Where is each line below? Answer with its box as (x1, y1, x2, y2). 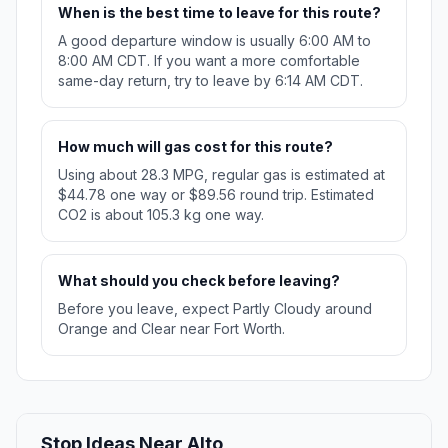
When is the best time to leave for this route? (58, 4, 381, 22)
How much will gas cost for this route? (58, 138, 333, 156)
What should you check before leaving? (58, 272, 340, 290)
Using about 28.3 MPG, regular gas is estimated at (58, 166, 385, 184)
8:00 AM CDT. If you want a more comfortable (58, 52, 360, 70)
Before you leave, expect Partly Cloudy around (58, 300, 372, 318)
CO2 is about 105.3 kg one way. (58, 206, 264, 224)
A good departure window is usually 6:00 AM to (58, 32, 371, 50)
